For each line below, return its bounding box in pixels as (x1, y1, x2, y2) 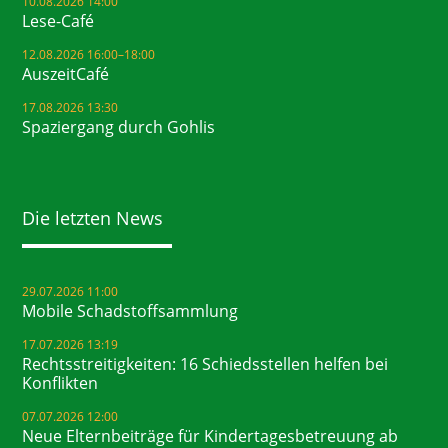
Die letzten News (22, 205, 164, 230)
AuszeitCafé (22, 63, 110, 86)
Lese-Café (22, 10, 95, 33)
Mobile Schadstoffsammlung (22, 299, 239, 322)
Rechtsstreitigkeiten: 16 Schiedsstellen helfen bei (22, 352, 389, 375)
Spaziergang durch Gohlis (22, 116, 216, 139)
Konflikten (22, 371, 99, 394)
